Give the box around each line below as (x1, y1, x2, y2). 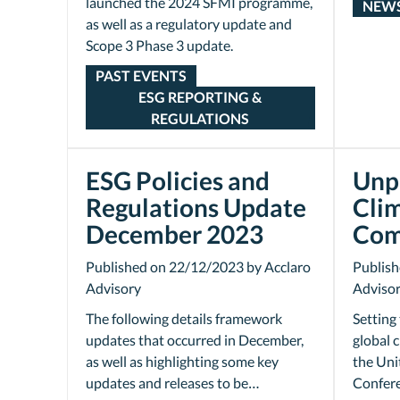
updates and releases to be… (86, 374, 260, 391)
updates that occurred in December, (86, 331, 304, 348)
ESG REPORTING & (138, 88, 262, 105)
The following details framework (86, 310, 282, 327)
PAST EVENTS (96, 67, 187, 84)
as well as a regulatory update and (86, 15, 292, 32)
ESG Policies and (86, 165, 270, 196)
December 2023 (86, 219, 263, 249)
